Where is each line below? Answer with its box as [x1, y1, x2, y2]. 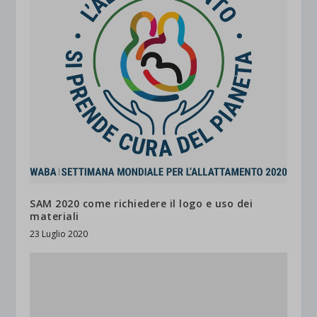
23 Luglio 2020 [30, 228, 88, 241]
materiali [30, 209, 79, 224]
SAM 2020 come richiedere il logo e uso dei [30, 197, 253, 211]
